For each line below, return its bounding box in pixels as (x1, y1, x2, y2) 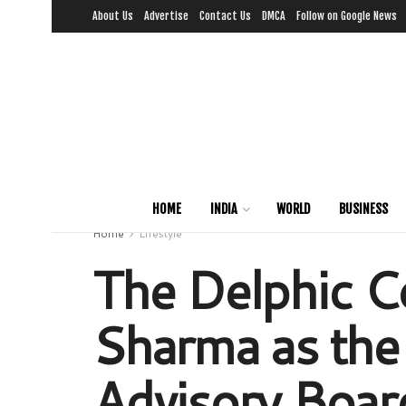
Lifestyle (139, 226, 182, 241)
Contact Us (199, 9, 251, 23)
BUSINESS (339, 201, 388, 217)
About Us (92, 9, 133, 23)
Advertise (144, 9, 188, 23)
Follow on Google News (296, 9, 397, 23)
